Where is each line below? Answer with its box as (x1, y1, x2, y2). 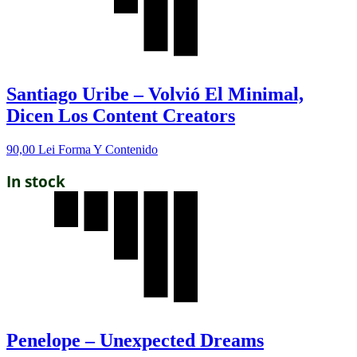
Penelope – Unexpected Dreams (6, 329, 264, 351)
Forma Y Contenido (58, 142, 158, 156)
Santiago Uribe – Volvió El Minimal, (6, 83, 304, 104)
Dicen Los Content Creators (6, 104, 235, 126)
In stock (6, 171, 65, 191)
